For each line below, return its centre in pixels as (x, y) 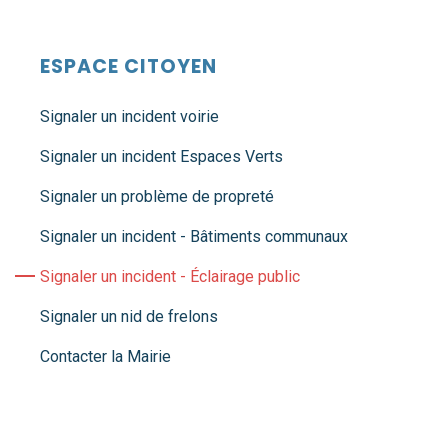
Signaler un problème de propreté (157, 196)
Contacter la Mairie (105, 356)
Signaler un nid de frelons (129, 316)
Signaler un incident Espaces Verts (161, 156)
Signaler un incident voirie (129, 116)
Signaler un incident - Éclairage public (170, 276)
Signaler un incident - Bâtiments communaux (194, 236)
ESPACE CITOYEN (128, 66)
